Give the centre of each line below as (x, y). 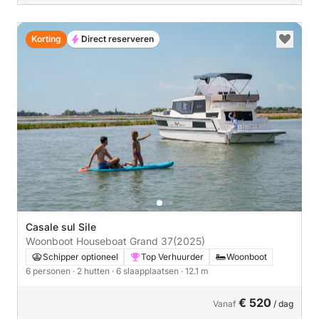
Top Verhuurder (172, 257)
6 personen (49, 271)
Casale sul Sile (61, 227)
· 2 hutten (92, 271)
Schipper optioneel (80, 257)
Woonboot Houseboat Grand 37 (99, 241)
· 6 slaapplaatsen (146, 271)
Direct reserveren (117, 38)
